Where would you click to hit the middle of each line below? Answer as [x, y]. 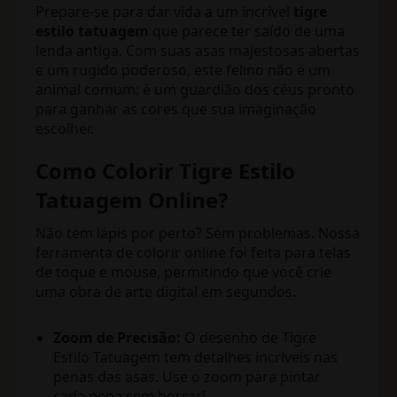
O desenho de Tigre [249, 338]
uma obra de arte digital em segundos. [166, 292]
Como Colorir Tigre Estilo [165, 171]
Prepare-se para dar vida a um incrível [164, 12]
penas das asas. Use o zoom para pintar [187, 377]
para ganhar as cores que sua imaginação [176, 109]
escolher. [65, 129]
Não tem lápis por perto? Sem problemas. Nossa [198, 234]
